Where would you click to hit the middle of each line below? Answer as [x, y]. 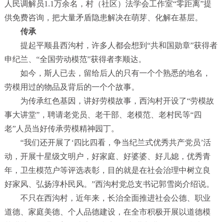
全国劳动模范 [63, 59]
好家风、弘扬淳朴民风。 [48, 184]
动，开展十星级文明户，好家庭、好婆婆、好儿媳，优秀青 [107, 157]
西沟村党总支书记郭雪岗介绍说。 [154, 184]
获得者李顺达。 [118, 59]
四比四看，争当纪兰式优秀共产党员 [137, 143]
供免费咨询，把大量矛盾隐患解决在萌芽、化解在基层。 [103, 18]
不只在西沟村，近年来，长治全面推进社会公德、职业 [107, 198]
